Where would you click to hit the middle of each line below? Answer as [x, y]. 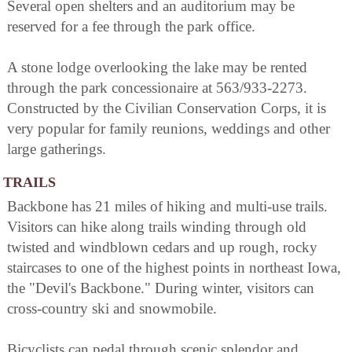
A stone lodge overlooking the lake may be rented [157, 67]
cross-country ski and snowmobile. [112, 308]
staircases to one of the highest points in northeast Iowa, [174, 267]
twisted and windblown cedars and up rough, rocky [162, 247]
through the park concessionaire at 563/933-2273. [157, 87]
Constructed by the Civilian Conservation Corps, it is [167, 108]
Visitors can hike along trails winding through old [157, 226]
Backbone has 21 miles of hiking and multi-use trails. [167, 206]
